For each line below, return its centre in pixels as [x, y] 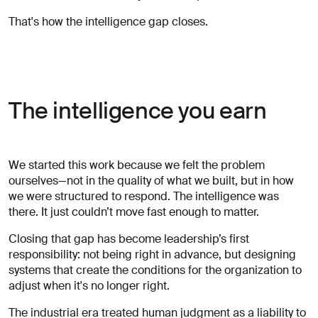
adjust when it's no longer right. [89, 285]
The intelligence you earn [138, 110]
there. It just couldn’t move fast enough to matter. [135, 212]
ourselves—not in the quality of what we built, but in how [151, 180]
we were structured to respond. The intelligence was [144, 196]
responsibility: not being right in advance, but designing [152, 254]
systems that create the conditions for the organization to [155, 270]
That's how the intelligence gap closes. [108, 21]
